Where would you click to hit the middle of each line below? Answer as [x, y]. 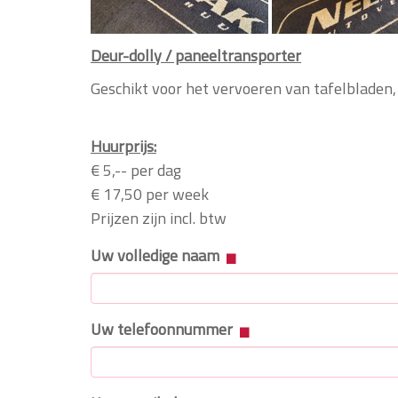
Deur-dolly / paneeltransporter [196, 55]
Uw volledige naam [157, 255]
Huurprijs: [123, 146]
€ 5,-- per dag [136, 170]
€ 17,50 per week [150, 194]
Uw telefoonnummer [163, 329]
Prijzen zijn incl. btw [159, 218]
